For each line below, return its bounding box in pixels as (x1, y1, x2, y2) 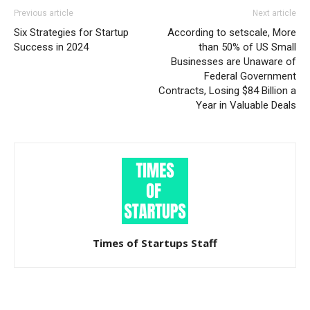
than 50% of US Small (199, 41, 296, 53)
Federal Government (204, 70, 296, 82)
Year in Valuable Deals (196, 99, 296, 111)
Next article (253, 8, 296, 18)
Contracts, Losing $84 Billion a (158, 84, 296, 97)
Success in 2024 (14, 41, 89, 53)
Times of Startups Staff (93, 236, 217, 250)
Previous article (14, 8, 73, 18)
